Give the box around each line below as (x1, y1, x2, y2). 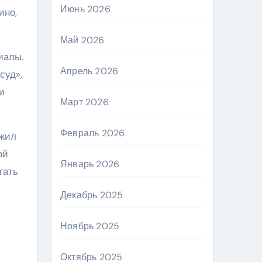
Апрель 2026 (60, 65, 119, 77)
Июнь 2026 (60, 3, 111, 15)
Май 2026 (60, 34, 105, 46)
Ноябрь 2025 (60, 220, 120, 232)
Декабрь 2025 (60, 189, 123, 201)
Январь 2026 (60, 158, 120, 170)
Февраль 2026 (60, 127, 125, 139)
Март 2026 (60, 96, 109, 108)
